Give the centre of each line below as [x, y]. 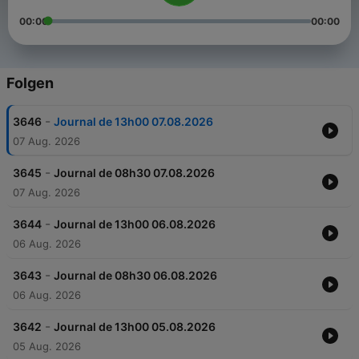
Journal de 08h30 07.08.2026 [134, 173]
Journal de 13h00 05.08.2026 [135, 327]
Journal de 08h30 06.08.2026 [135, 276]
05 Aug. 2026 [47, 347]
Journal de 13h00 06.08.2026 [135, 224]
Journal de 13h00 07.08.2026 [133, 122]
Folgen [30, 83]
